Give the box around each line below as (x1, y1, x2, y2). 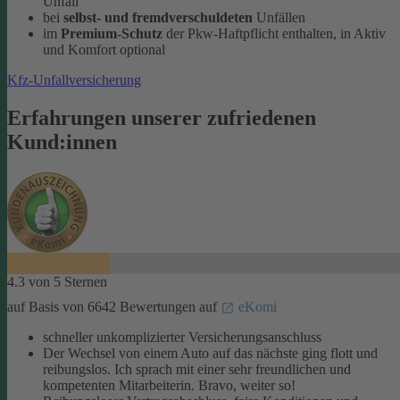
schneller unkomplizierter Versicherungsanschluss (43, 329, 321, 345)
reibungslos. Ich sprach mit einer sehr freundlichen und (43, 361, 351, 377)
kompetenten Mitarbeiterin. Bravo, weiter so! (43, 377, 296, 393)
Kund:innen (7, 129, 117, 154)
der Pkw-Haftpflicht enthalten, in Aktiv (162, 25, 386, 41)
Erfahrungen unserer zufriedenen (7, 105, 316, 129)
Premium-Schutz (61, 25, 162, 41)
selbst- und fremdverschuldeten (63, 9, 253, 25)
